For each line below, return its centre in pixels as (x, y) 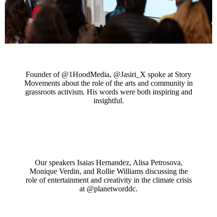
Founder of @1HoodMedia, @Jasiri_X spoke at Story (108, 74)
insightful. (108, 100)
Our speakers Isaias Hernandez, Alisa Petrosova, (108, 162)
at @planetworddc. (108, 188)
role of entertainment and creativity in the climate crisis (108, 180)
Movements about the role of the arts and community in (108, 83)
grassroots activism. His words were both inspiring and (108, 92)
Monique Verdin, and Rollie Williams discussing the (108, 171)
